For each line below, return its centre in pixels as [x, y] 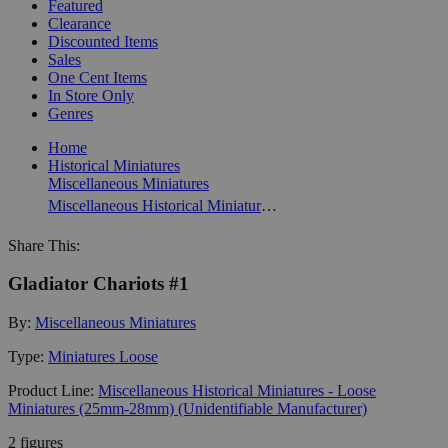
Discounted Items [103, 41]
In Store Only [91, 95]
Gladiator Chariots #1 [98, 284]
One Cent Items [97, 77]
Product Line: [53, 390]
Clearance [79, 23]
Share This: [44, 245]
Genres [70, 113]
